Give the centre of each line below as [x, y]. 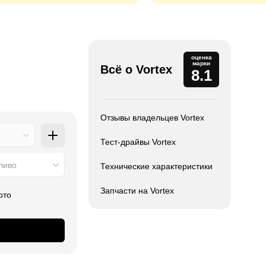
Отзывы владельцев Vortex [152, 118]
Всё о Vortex [136, 69]
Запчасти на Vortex [137, 191]
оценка [201, 57]
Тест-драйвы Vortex [138, 142]
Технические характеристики [156, 166]
